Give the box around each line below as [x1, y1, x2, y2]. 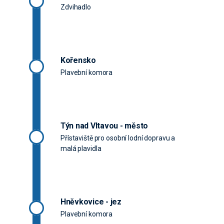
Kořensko [60, 55, 96, 65]
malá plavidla [60, 144, 101, 153]
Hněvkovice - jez [60, 197, 121, 207]
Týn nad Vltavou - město [60, 121, 148, 131]
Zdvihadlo [60, 3, 91, 11]
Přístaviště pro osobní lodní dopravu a [60, 134, 175, 142]
